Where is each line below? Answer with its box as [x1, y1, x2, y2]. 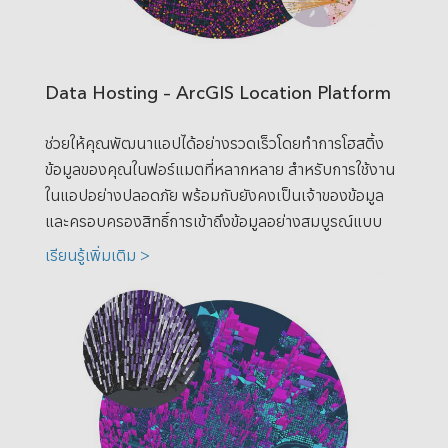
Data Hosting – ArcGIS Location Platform [44, 78, 391, 105]
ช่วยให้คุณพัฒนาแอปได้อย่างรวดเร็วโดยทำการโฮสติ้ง [44, 130, 384, 154]
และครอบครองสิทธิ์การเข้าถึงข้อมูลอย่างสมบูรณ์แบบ [44, 208, 382, 232]
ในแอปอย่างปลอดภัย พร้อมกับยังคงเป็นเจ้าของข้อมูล [44, 182, 384, 206]
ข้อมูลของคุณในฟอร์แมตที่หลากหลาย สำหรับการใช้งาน [44, 156, 395, 180]
